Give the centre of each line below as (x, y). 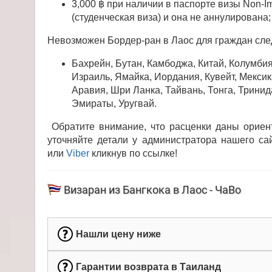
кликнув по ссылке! (134, 153)
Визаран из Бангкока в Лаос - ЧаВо (153, 189)
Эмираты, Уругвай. (114, 103)
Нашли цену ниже (118, 234)
